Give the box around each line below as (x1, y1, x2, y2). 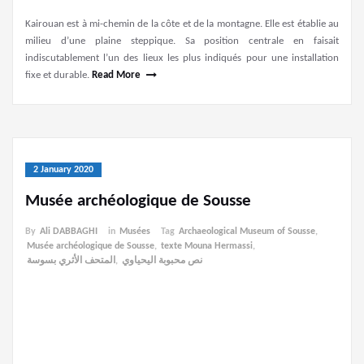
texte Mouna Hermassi (161, 241, 253, 252)
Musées (119, 227, 150, 237)
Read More (92, 70, 141, 81)
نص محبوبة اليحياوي (122, 256, 202, 266)
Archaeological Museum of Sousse (179, 227, 315, 237)
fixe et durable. (25, 70, 92, 81)
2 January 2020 (33, 165, 93, 175)
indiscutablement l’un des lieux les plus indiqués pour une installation (25, 53, 339, 64)
